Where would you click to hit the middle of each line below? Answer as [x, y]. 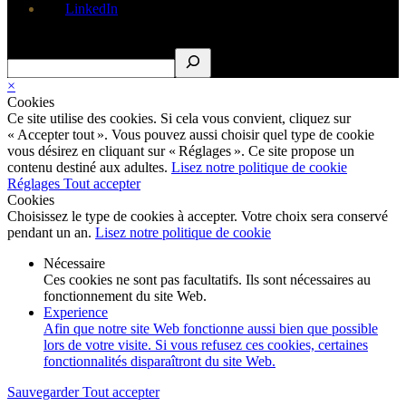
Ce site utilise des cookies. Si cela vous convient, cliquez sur [179, 118]
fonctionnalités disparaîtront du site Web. [159, 361]
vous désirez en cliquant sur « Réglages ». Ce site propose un [181, 150]
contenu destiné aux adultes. [89, 167]
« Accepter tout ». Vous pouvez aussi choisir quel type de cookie [191, 134]
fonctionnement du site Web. [125, 295]
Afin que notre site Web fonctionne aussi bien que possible [211, 328]
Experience [76, 312]
